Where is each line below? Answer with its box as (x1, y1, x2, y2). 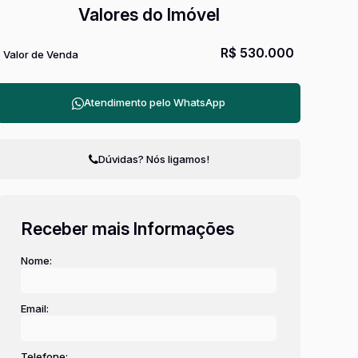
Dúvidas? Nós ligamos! (97, 152, 209, 165)
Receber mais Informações (22, 218, 234, 239)
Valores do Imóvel (78, 4, 220, 25)
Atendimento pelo (84, 96, 173, 109)
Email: (21, 302, 49, 315)
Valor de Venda (3, 48, 78, 61)
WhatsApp (173, 96, 225, 109)
